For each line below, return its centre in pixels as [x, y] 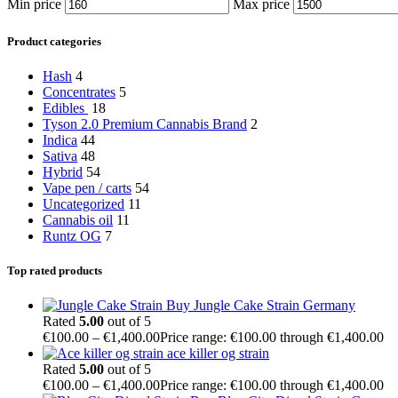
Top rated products [55, 270]
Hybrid [63, 171]
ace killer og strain [218, 354]
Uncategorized [84, 203]
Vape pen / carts [87, 187]
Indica [60, 139]
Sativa [60, 155]
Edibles [65, 107]
